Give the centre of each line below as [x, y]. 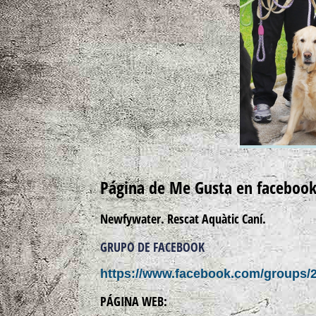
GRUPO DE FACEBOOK [152, 247]
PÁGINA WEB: [134, 301]
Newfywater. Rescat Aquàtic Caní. [183, 219]
